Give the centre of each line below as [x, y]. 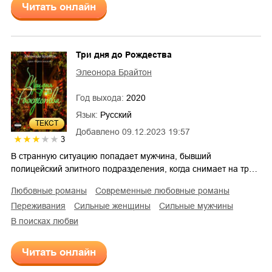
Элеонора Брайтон [114, 73]
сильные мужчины [199, 206]
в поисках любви [47, 221]
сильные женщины [115, 206]
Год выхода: [101, 98]
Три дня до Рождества [124, 55]
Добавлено [98, 132]
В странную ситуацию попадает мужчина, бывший [111, 156]
